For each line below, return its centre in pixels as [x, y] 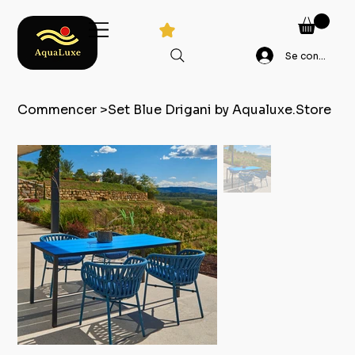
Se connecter [318, 55]
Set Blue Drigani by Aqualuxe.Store [220, 109]
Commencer [57, 109]
